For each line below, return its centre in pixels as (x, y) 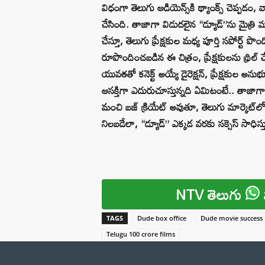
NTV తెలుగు (211, 194)
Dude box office (162, 218)
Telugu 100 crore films (141, 234)
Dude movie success (232, 218)
